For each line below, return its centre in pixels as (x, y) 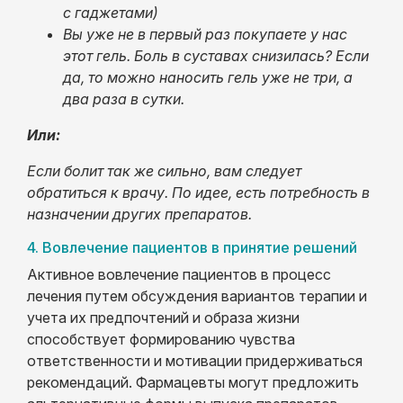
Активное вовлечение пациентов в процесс (179, 274)
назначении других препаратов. (139, 214)
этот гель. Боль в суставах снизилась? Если (216, 55)
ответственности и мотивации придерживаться (195, 360)
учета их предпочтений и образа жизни (163, 317)
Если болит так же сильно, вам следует (164, 170)
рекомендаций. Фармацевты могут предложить (193, 382)
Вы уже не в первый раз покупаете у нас (205, 34)
